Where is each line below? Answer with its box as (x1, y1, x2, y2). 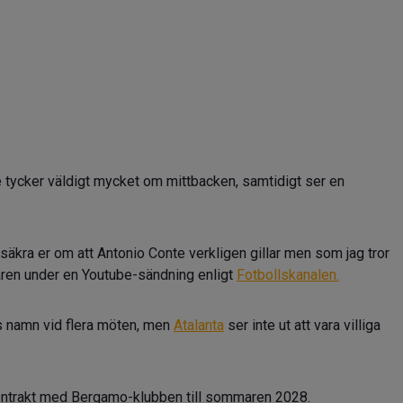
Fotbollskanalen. (237, 266, 339, 283)
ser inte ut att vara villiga (224, 317, 381, 334)
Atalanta (174, 317, 224, 334)
